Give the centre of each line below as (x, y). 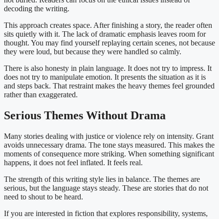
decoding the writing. (37, 9)
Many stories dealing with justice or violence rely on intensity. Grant (109, 136)
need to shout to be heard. (44, 197)
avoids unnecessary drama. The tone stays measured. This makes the (109, 145)
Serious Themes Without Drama (85, 116)
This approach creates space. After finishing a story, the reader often (108, 25)
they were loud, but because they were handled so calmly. (93, 52)
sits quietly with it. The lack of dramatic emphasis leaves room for (105, 34)
